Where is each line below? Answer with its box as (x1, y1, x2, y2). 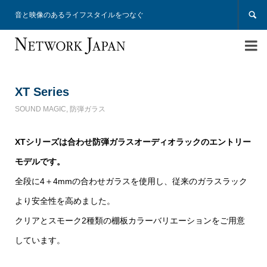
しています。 (14, 235, 65, 245)
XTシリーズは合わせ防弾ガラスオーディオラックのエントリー (14, 136, 251, 147)
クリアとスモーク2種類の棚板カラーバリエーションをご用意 (14, 215, 245, 225)
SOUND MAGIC (14, 104, 66, 113)
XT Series (14, 85, 69, 98)
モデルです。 (14, 156, 65, 166)
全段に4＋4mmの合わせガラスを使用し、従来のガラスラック (14, 176, 247, 186)
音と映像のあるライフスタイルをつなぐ (14, 11, 144, 19)
